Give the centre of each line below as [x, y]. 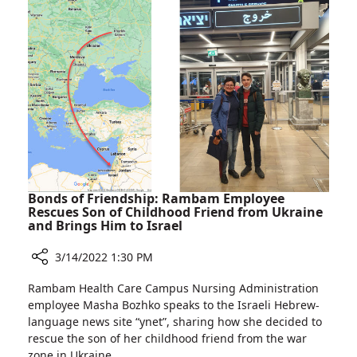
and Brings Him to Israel [105, 226]
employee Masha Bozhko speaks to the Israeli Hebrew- [174, 305]
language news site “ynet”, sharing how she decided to [175, 322]
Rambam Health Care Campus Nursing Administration [173, 288]
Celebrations [147, 51]
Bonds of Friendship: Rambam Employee [156, 198]
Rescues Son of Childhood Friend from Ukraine [175, 212]
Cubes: [131, 16]
